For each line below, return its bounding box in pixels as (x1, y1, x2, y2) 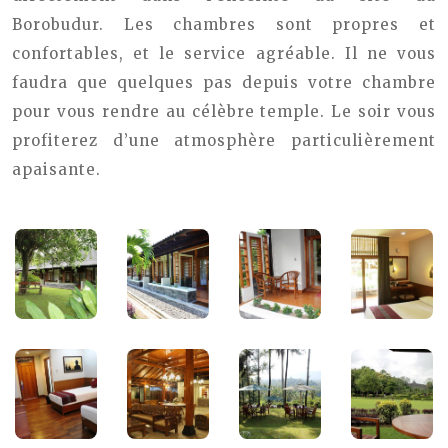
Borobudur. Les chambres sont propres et (12, 15, 436, 34)
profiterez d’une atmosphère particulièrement (12, 131, 436, 150)
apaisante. (12, 160, 101, 179)
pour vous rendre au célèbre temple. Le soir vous (12, 102, 436, 121)
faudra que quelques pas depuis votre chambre (12, 73, 436, 92)
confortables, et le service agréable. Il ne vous (12, 44, 436, 63)
